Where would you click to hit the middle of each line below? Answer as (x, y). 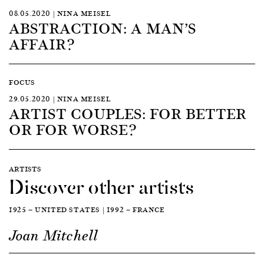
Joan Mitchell (53, 235)
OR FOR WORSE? (72, 129)
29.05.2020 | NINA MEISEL (60, 98)
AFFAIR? (42, 43)
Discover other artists (101, 185)
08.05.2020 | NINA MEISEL (60, 13)
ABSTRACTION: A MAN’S (103, 27)
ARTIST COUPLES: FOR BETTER (128, 113)
